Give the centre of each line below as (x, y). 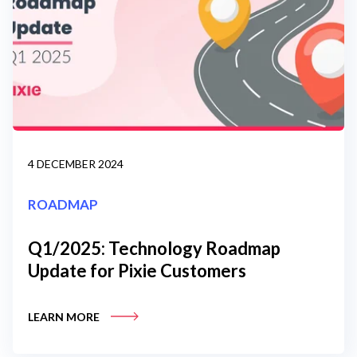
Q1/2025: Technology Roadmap (154, 249)
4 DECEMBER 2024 (76, 164)
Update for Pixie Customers (137, 271)
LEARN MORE (65, 317)
